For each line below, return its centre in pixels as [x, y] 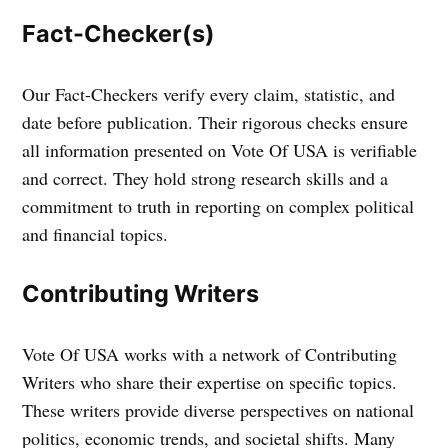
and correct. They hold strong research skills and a [205, 178]
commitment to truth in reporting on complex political [218, 206]
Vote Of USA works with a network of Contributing [210, 354]
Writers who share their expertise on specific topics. [210, 382]
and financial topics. [95, 234]
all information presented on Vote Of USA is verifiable [220, 150]
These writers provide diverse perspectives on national [218, 410]
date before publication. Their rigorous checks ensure [215, 122]
